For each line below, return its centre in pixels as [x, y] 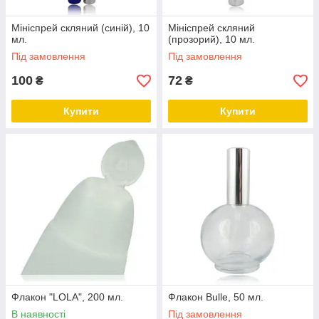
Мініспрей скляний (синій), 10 [80, 28]
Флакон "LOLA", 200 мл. [67, 297]
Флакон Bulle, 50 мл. [216, 297]
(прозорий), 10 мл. [211, 39]
